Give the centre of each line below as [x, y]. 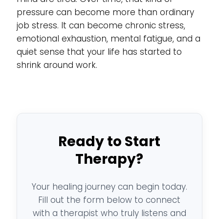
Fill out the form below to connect [109, 200]
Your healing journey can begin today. [109, 187]
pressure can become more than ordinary [105, 12]
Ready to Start [109, 142]
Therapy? [109, 159]
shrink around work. [57, 65]
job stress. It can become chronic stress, [101, 25]
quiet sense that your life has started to [99, 52]
